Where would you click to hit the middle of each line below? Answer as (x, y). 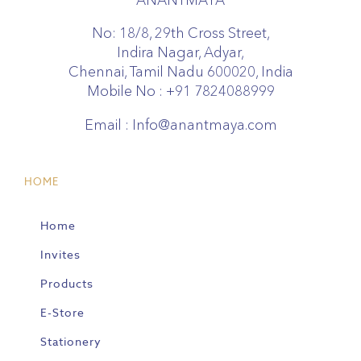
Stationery (71, 342)
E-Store (62, 313)
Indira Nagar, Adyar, (180, 52)
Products (67, 284)
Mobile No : (126, 91)
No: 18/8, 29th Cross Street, (180, 33)
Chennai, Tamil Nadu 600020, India (180, 72)
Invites (60, 255)
